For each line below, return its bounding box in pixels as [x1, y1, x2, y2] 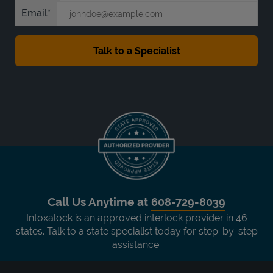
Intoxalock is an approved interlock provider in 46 [26, 211, 247, 224]
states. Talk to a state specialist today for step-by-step [15, 225, 258, 237]
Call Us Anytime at [48, 194, 151, 208]
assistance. [112, 238, 161, 250]
